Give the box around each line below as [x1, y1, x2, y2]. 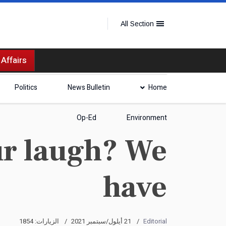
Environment [127, 112, 167, 123]
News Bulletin [68, 82, 110, 93]
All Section [121, 20, 154, 28]
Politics [15, 82, 37, 93]
